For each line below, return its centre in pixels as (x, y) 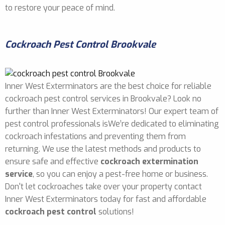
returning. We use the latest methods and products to (103, 149)
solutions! (115, 211)
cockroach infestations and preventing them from (95, 136)
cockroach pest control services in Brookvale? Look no (103, 98)
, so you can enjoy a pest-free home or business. (120, 174)
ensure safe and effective (53, 161)
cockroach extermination (149, 161)
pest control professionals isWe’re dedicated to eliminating (112, 124)
